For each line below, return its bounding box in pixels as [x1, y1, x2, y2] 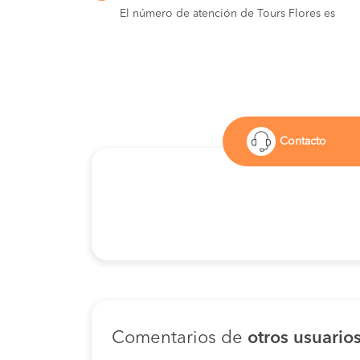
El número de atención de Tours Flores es [120, 8, 335, 20]
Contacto [280, 136, 326, 148]
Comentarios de [112, 329, 247, 348]
